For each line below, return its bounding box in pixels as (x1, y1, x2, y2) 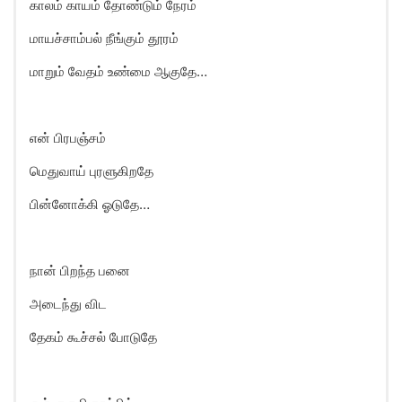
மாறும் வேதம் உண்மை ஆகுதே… (30, 63, 207, 80)
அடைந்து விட (30, 295, 107, 312)
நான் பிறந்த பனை (30, 262, 130, 279)
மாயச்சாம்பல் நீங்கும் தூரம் (30, 30, 179, 47)
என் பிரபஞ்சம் (30, 129, 106, 146)
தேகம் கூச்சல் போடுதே (30, 328, 157, 345)
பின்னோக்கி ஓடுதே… (30, 196, 150, 213)
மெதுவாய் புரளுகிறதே (30, 162, 153, 179)
